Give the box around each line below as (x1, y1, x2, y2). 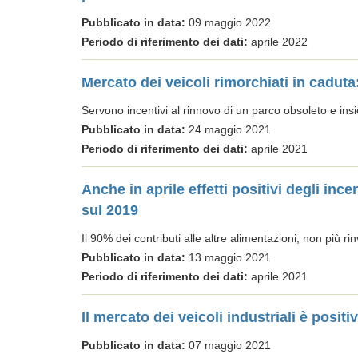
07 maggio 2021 (185, 339, 271, 352)
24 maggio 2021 (185, 123, 271, 136)
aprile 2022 (248, 35, 308, 48)
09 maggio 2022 (185, 16, 271, 29)
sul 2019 (82, 202, 138, 218)
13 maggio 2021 (185, 251, 271, 264)
